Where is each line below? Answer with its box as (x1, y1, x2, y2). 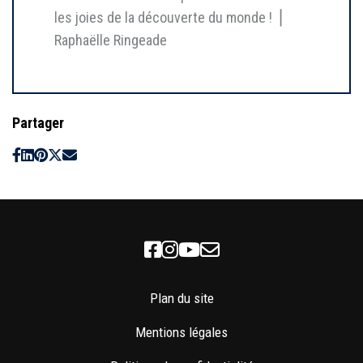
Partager (12, 114, 64, 132)
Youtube (199, 239, 300, 259)
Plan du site (149, 290, 214, 307)
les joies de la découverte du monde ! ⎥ (54, 9, 283, 27)
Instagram (177, 239, 307, 259)
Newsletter (218, 239, 358, 259)
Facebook (160, 239, 272, 259)
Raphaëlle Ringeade (54, 32, 167, 49)
